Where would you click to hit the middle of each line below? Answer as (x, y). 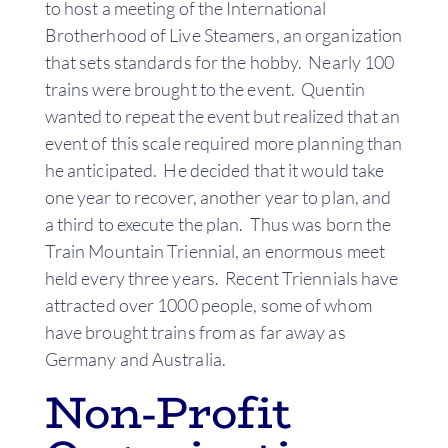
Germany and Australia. (135, 358)
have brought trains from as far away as (195, 331)
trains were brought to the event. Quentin (204, 88)
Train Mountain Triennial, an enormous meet (214, 250)
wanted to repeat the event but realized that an (222, 115)
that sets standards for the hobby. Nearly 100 (219, 61)
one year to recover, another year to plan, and (218, 196)
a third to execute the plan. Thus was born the (218, 223)
